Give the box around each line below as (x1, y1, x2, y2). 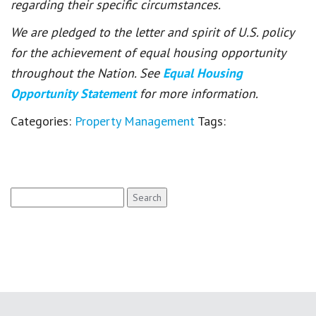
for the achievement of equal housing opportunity (11, 44, 285, 61)
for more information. (140, 85, 258, 102)
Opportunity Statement (11, 85, 140, 102)
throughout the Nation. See (11, 64, 163, 81)
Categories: (11, 112, 75, 129)
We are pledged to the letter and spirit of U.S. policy (11, 23, 293, 40)
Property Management (75, 112, 195, 129)
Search (10, 188, 41, 201)
